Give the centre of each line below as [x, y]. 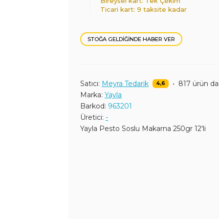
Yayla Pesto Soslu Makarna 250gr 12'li [143, 129]
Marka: [91, 95]
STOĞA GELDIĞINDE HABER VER [131, 39]
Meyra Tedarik [125, 84]
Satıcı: [90, 84]
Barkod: [93, 106]
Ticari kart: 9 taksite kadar [143, 9]
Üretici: [92, 117]
